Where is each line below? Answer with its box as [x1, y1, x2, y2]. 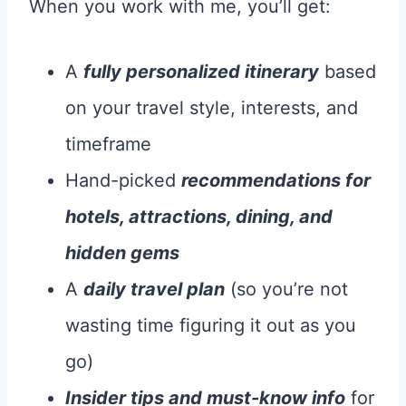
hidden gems [65, 241, 179, 264]
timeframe [65, 132, 151, 155]
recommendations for [181, 169, 371, 191]
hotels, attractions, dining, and [65, 205, 333, 227]
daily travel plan [83, 277, 225, 300]
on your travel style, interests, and [65, 96, 358, 119]
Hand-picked [65, 169, 181, 191]
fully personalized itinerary [83, 60, 319, 82]
